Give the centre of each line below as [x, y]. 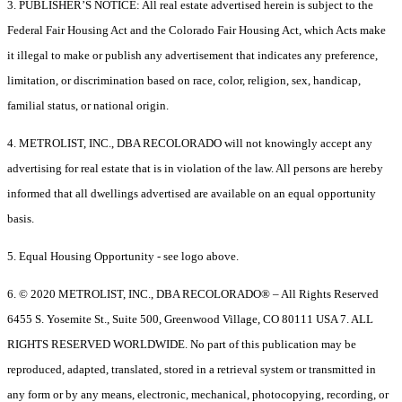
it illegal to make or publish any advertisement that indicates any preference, [192, 56]
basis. [21, 219]
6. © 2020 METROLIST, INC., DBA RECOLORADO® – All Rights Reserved [193, 294]
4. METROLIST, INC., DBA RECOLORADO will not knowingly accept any [190, 144]
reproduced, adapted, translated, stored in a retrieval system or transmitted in [192, 370]
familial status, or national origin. [88, 106]
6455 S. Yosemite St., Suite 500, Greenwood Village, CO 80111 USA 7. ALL [190, 319]
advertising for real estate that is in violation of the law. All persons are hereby [195, 169]
